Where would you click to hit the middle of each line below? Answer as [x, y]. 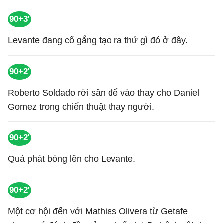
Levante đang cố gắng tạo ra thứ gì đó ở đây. [98, 40]
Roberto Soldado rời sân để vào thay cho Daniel [104, 93]
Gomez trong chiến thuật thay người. [81, 107]
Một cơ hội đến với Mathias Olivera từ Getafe [98, 211]
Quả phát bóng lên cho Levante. [72, 159]
